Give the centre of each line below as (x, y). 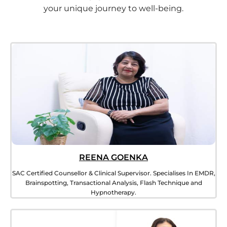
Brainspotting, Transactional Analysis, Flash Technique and (113, 183)
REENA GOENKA (113, 158)
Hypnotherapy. (113, 193)
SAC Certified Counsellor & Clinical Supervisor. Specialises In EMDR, (113, 173)
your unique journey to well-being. (113, 9)
